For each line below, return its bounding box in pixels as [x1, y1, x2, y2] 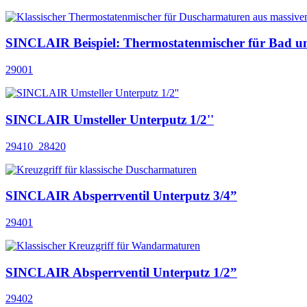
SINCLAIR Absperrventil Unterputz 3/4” [5, 188, 237, 204]
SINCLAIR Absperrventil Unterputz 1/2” [5, 265, 237, 280]
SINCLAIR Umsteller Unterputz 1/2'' [5, 112, 214, 127]
